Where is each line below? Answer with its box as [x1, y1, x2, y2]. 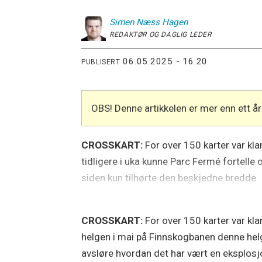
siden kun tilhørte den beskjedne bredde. [81, 171, 259, 184]
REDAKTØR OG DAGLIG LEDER [109, 30, 212, 39]
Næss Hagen [136, 17, 188, 28]
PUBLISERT [81, 57, 120, 66]
